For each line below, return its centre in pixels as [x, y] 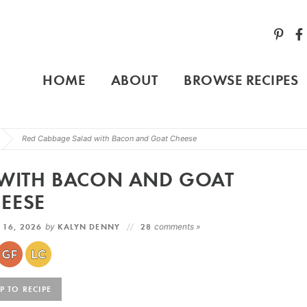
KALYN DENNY [89, 226]
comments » [177, 226]
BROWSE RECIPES [241, 79]
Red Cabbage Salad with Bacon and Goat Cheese [109, 139]
